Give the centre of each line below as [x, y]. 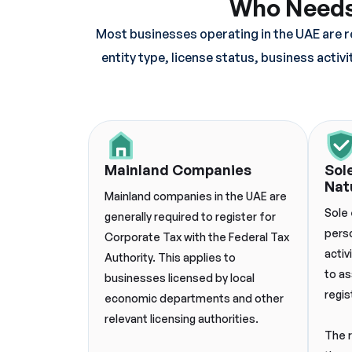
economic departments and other [194, 298]
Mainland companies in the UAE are [196, 196]
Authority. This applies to [170, 257]
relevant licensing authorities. [181, 319]
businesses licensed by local [180, 278]
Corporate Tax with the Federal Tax [197, 237]
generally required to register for [190, 216]
